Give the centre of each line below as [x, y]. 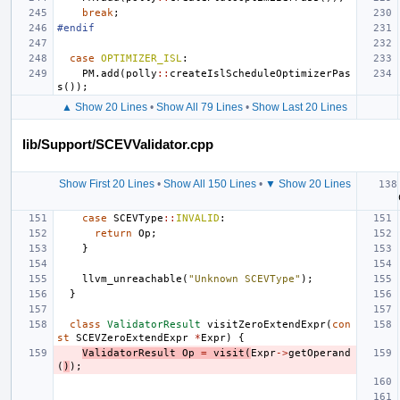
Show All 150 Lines [209, 183]
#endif [76, 28]
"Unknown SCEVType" [245, 279]
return [113, 233]
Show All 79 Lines [200, 107]
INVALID [198, 218]
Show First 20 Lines [106, 183]
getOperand [320, 353]
